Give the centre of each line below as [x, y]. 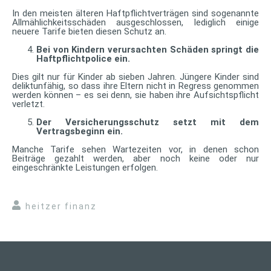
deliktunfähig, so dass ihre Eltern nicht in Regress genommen [135, 86]
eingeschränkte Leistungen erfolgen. [85, 167]
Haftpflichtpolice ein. [83, 58]
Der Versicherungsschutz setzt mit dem [148, 122]
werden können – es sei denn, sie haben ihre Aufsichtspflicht [135, 95]
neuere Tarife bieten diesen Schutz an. [89, 31]
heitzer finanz [61, 206]
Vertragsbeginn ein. [80, 131]
